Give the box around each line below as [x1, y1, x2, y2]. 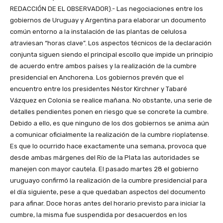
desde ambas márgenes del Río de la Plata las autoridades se [10, 154, 200, 162]
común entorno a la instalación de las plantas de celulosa [10, 28, 187, 36]
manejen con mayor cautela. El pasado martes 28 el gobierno [10, 165, 199, 173]
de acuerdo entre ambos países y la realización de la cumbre [10, 62, 197, 70]
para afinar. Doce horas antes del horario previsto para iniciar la [10, 200, 206, 208]
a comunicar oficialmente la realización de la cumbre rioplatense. [10, 131, 209, 139]
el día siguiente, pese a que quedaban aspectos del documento [10, 188, 206, 196]
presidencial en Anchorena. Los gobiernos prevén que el [10, 74, 184, 82]
